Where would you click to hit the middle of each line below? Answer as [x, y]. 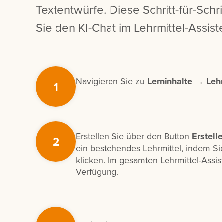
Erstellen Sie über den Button [134, 136]
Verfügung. [97, 172]
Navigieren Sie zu [111, 81]
